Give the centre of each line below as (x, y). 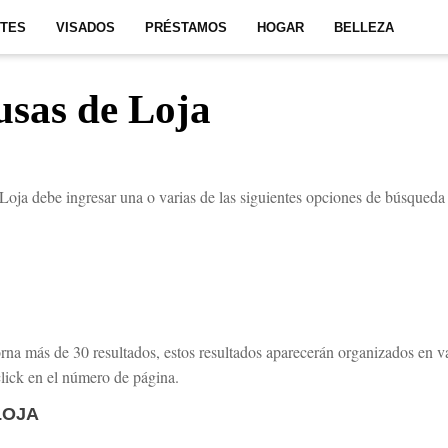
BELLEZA (364, 27)
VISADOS (85, 27)
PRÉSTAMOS (186, 27)
